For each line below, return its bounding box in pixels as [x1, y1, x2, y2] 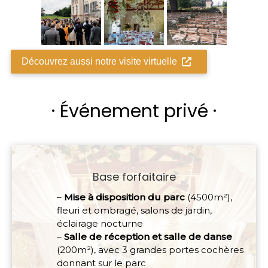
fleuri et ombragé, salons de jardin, [57, 205, 212, 217]
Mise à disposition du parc [64, 191, 185, 203]
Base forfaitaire [92, 169, 176, 185]
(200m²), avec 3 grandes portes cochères [57, 244, 243, 256]
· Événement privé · [51, 99, 217, 124]
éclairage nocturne [57, 218, 143, 230]
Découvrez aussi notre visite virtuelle [22, 56, 177, 67]
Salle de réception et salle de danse [64, 231, 232, 243]
